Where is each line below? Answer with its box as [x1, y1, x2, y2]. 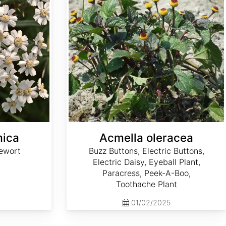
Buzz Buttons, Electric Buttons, [88, 146, 204, 156]
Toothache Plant [116, 179, 177, 189]
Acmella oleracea [99, 131, 193, 144]
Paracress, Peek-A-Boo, [102, 168, 191, 178]
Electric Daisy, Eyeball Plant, [92, 157, 200, 167]
